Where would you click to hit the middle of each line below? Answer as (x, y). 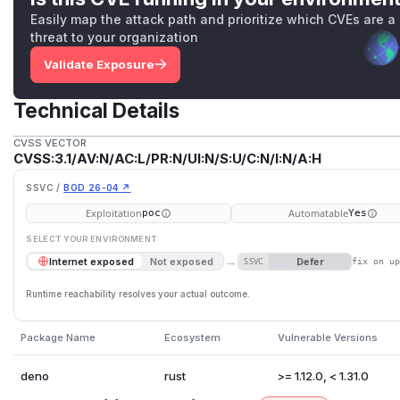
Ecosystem (192, 337)
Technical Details (97, 111)
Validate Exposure (99, 65)
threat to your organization (115, 37)
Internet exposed (91, 261)
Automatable (319, 212)
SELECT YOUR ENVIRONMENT (92, 239)
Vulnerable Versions (327, 337)
